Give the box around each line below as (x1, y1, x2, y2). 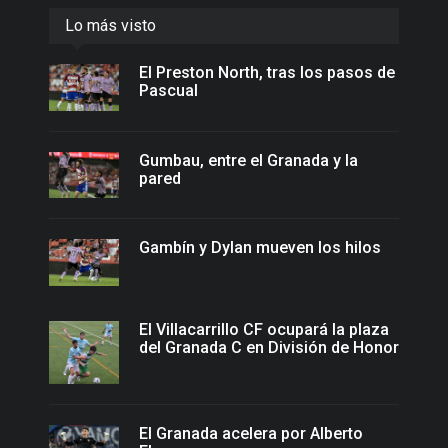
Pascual (139, 80, 198, 100)
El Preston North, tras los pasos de (139, 62, 395, 82)
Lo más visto (65, 15, 156, 35)
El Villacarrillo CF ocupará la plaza (139, 319, 389, 339)
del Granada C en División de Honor (139, 337, 399, 357)
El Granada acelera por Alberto (139, 423, 363, 443)
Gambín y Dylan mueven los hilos (139, 238, 381, 258)
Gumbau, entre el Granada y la (139, 150, 358, 170)
